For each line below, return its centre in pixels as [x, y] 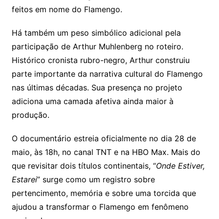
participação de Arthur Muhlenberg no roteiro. [97, 47]
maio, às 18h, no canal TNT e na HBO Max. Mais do [106, 152]
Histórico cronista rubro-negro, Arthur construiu [100, 60]
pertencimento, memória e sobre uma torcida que [104, 193]
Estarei [24, 180]
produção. [30, 115]
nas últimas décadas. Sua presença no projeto [97, 88]
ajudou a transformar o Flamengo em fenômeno [100, 207]
